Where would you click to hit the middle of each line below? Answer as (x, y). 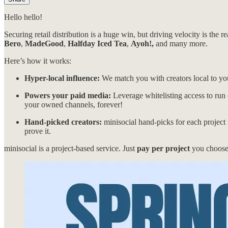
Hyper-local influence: (63, 78)
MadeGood (44, 43)
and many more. (181, 43)
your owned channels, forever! (74, 104)
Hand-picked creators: (63, 122)
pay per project (164, 148)
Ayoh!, (142, 43)
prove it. (38, 131)
